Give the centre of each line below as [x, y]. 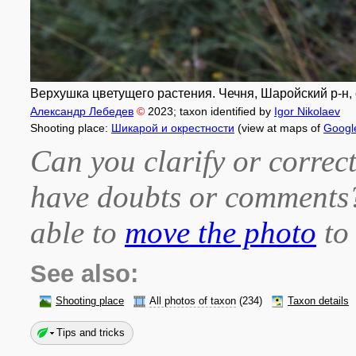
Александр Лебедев [82, 111]
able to [77, 232]
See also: [84, 274]
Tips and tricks [91, 333]
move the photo [221, 232]
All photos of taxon [193, 301]
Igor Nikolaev [307, 111]
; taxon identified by [224, 111]
